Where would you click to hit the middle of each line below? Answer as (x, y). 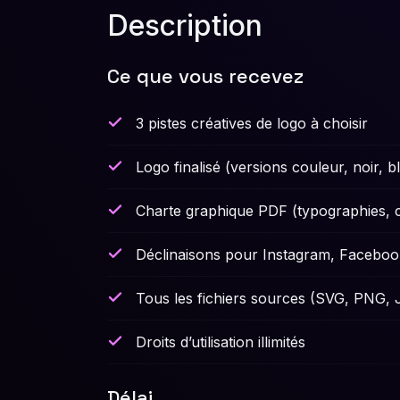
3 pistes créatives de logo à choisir (252, 123)
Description (185, 25)
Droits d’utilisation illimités (221, 342)
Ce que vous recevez (205, 75)
